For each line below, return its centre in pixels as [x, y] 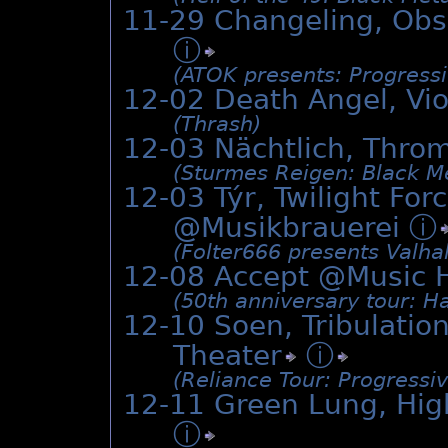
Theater [227, 356]
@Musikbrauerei [291, 228]
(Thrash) [217, 124]
